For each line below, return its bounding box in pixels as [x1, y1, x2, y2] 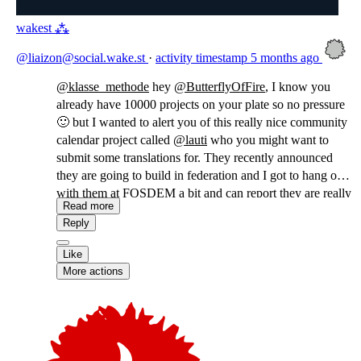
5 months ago [251, 51, 319, 64]
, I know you [265, 80, 330, 93]
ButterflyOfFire [186, 80, 265, 93]
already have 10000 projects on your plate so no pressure [56, 98, 345, 111]
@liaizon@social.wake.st [16, 51, 148, 64]
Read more [63, 200, 114, 212]
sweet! [56, 204, 89, 218]
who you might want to [207, 133, 329, 147]
